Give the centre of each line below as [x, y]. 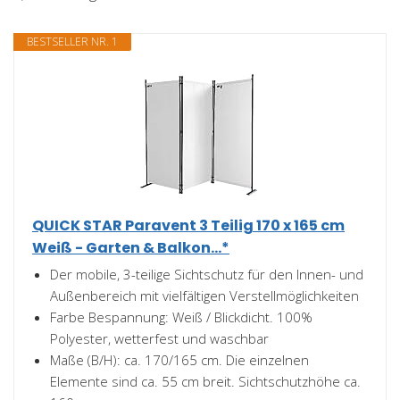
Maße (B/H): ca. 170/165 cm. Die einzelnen [179, 360]
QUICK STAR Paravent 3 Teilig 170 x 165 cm [188, 225]
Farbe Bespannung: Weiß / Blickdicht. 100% [181, 317]
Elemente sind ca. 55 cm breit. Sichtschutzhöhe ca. [205, 381]
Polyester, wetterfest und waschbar [159, 338]
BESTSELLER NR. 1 [72, 42]
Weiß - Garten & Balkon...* [131, 248]
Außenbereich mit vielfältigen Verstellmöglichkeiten [204, 296]
